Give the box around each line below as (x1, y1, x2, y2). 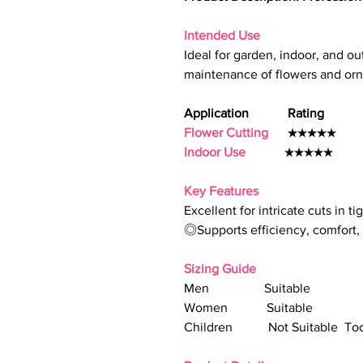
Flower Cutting (184, 126, 268, 139)
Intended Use (184, 28, 260, 42)
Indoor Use (184, 145, 246, 159)
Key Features (184, 184, 258, 198)
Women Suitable (184, 301, 313, 314)
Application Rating (184, 106, 324, 120)
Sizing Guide (184, 262, 256, 275)
